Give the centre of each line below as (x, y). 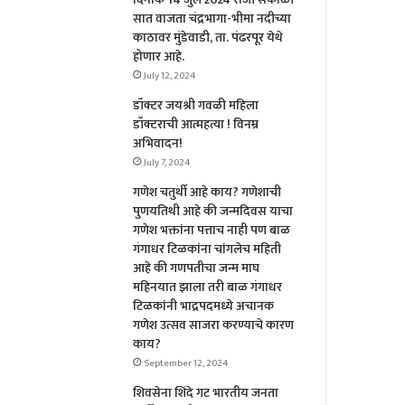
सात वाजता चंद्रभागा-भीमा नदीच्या (212, 19)
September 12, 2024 (186, 364)
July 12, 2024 (170, 76)
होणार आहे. (159, 57)
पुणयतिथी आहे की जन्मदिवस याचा (213, 212)
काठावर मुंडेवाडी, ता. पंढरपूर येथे (208, 38)
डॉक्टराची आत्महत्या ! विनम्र (196, 125)
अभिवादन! (158, 144)
